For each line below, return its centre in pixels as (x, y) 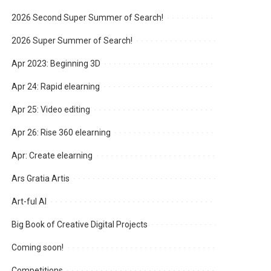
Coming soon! (38, 248)
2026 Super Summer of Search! (72, 41)
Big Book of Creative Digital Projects (80, 225)
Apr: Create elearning (52, 156)
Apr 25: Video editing (51, 110)
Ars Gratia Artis (41, 179)
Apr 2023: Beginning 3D (56, 64)
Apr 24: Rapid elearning (56, 87)
